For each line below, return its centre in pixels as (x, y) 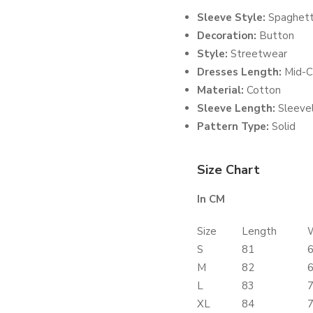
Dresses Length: (239, 72)
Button (275, 36)
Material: (220, 90)
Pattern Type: (233, 126)
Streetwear (257, 54)
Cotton (262, 90)
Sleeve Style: (231, 17)
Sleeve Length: (236, 108)
